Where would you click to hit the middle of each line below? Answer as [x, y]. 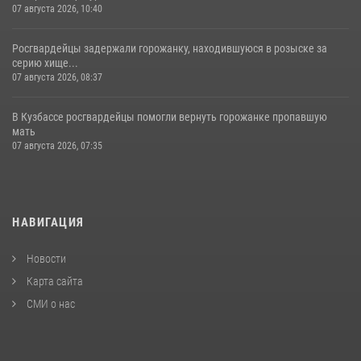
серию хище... [45, 63]
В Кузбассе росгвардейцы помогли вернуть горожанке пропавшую [170, 117]
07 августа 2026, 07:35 [57, 146]
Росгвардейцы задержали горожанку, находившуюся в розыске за [170, 49]
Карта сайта [54, 282]
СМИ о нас [50, 304]
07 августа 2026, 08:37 [57, 78]
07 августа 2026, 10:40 [57, 9]
